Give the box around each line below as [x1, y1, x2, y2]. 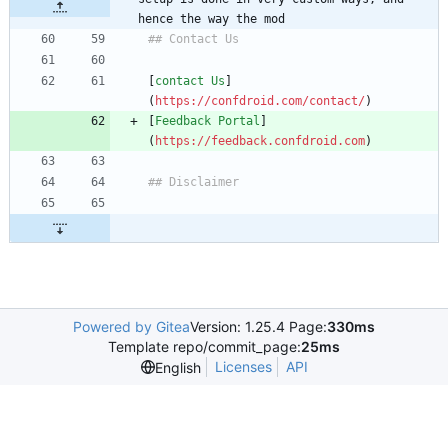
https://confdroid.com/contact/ [155, 94, 365, 109]
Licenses [214, 358, 272, 376]
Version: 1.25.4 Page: [190, 318, 327, 336]
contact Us [155, 74, 225, 89]
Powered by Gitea [73, 318, 190, 336]
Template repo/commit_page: [108, 338, 301, 356]
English [154, 358, 201, 376]
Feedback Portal [155, 114, 260, 129]
